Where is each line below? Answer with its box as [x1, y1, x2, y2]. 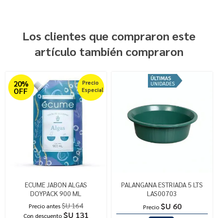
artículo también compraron [35, 43, 183, 59]
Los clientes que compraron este [22, 28, 196, 43]
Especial [81, 86, 103, 93]
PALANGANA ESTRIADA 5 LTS [121, 180, 203, 189]
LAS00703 [147, 188, 178, 198]
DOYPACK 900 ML [30, 188, 82, 198]
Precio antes [28, 201, 60, 210]
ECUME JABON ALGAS [24, 180, 87, 189]
